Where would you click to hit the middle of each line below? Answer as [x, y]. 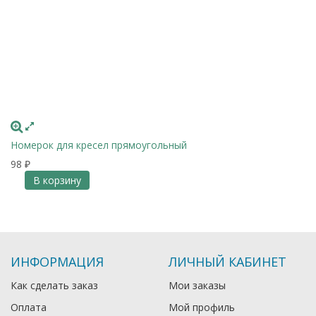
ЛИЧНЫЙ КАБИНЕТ [227, 261]
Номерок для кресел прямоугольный [99, 145]
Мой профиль [202, 307]
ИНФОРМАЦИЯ [57, 261]
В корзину [57, 180]
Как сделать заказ [54, 285]
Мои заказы [197, 285]
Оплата [29, 307]
